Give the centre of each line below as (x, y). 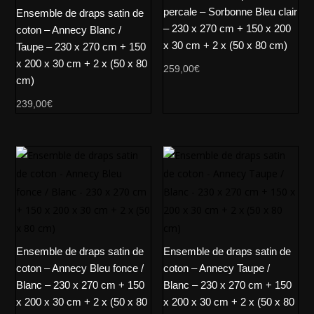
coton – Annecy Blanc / (69, 30)
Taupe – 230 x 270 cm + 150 (81, 47)
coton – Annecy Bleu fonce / (80, 268)
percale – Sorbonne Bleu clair (231, 12)
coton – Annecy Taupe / (217, 268)
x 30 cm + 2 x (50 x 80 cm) (226, 46)
